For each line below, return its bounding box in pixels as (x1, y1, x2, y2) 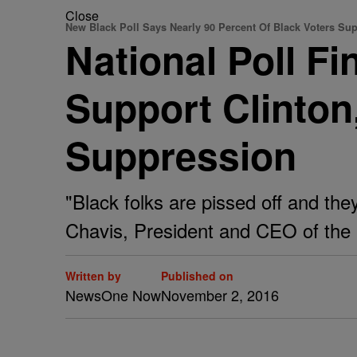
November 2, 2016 (161, 284, 279, 305)
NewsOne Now (65, 284, 161, 305)
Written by (65, 268, 121, 284)
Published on (161, 268, 233, 284)
